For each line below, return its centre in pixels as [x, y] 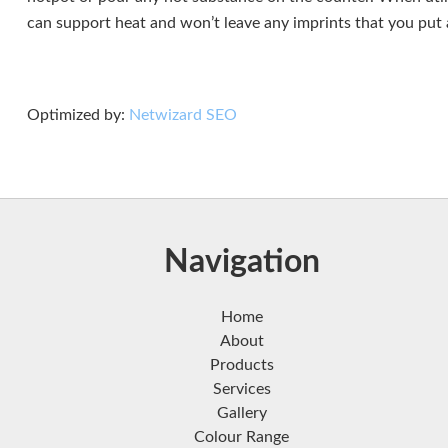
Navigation [241, 262]
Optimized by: [77, 115]
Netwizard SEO [182, 115]
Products [241, 365]
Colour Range [242, 437]
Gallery [241, 413]
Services [241, 389]
